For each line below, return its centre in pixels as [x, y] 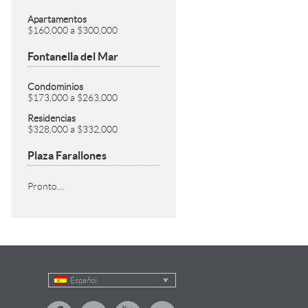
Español [83, 280]
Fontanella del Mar [73, 56]
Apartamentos [57, 19]
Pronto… [46, 186]
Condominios [55, 87]
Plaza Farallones [67, 156]
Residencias [52, 119]
